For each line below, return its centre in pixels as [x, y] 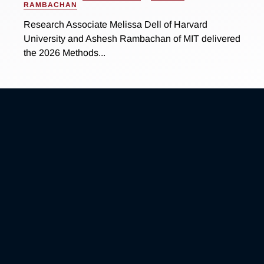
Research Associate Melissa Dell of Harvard [115, 25]
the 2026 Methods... [64, 53]
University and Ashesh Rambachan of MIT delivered [132, 39]
